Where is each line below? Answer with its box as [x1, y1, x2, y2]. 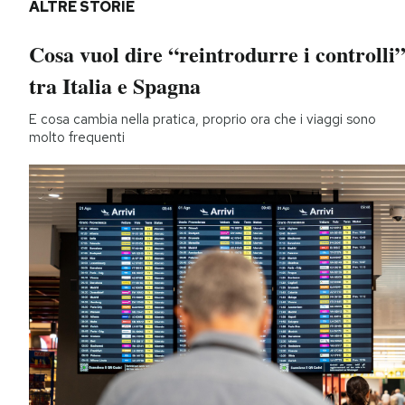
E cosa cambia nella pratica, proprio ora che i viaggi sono [29, 110, 376, 129]
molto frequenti [29, 128, 125, 147]
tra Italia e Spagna [29, 70, 201, 102]
